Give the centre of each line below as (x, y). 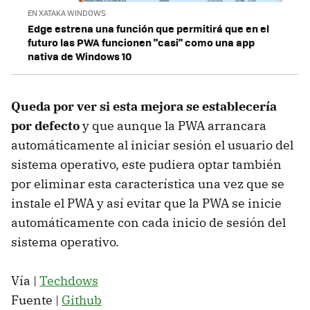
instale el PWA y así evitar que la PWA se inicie (146, 203)
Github (82, 300)
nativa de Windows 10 (80, 56)
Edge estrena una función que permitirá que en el (148, 28)
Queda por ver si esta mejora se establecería (144, 106)
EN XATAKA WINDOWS (67, 12)
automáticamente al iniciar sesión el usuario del (152, 145)
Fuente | (36, 300)
